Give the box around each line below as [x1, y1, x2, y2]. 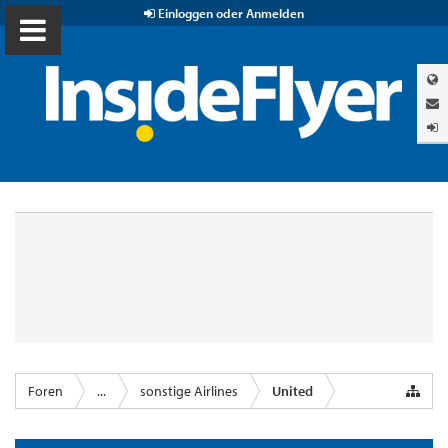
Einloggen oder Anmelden [155, 5, 304, 21]
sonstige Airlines [140, 382, 238, 401]
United [272, 382, 313, 401]
